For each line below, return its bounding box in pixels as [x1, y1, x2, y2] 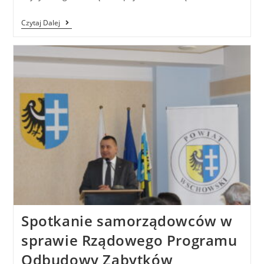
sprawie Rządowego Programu [21, 230, 237, 250]
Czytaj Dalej [21, 17, 60, 28]
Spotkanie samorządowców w [21, 211, 233, 231]
